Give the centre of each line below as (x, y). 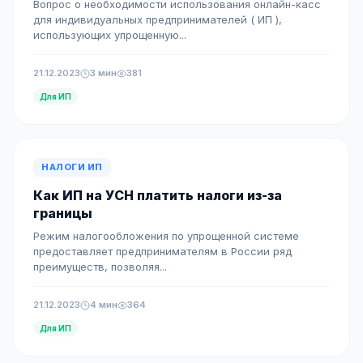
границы (63, 213)
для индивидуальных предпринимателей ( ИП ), (158, 19)
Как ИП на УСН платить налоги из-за (158, 195)
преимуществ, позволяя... (100, 267)
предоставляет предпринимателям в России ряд (162, 251)
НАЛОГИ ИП (72, 167)
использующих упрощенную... (110, 35)
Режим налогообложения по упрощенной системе (166, 236)
